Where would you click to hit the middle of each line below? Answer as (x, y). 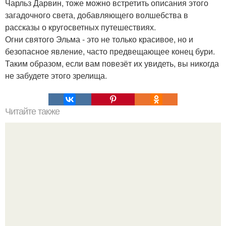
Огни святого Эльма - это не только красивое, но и (99, 39)
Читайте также (32, 111)
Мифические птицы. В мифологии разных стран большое (113, 204)
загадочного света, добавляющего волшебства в (97, 15)
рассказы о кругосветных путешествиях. (80, 27)
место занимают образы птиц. (113, 216)
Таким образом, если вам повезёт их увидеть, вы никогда (112, 63)
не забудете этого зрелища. (56, 75)
